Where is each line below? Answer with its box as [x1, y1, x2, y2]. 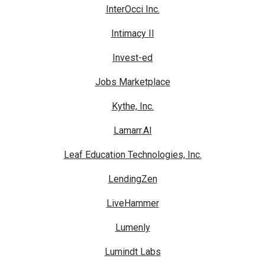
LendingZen [108, 173, 157, 185]
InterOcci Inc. [105, 4, 160, 15]
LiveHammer [106, 198, 159, 209]
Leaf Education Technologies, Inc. [63, 149, 202, 161]
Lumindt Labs [104, 246, 161, 258]
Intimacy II [111, 28, 154, 40]
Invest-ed [112, 52, 153, 64]
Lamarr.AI [113, 125, 152, 137]
